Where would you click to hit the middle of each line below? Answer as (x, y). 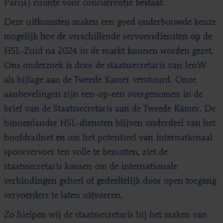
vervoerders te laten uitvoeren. (63, 195)
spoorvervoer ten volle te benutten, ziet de (86, 152)
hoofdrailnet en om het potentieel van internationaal (108, 138)
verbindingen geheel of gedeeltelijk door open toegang (110, 181)
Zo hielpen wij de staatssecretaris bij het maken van (106, 215)
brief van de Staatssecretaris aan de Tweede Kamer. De (110, 109)
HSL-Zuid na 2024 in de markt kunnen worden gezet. (109, 51)
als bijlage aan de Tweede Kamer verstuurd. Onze (100, 80)
